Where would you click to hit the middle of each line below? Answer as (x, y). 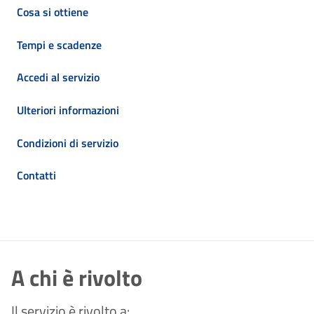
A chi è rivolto (77, 277)
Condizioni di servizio (68, 143)
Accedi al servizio (58, 77)
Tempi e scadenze (59, 45)
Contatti (36, 176)
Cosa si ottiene (53, 12)
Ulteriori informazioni (68, 110)
